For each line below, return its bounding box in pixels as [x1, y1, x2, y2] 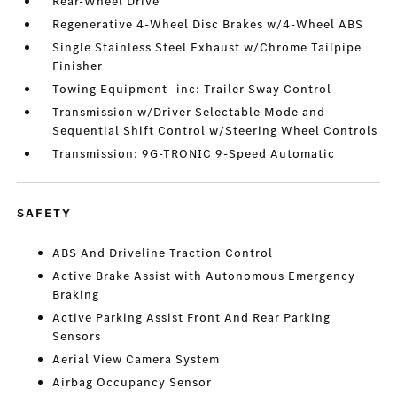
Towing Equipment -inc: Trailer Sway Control [52, 81, 332, 97]
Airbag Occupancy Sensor [52, 374, 213, 391]
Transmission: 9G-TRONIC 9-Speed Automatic [52, 145, 336, 162]
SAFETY [17, 205, 73, 222]
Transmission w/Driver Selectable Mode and [52, 104, 326, 121]
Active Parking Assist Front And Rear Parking [52, 309, 331, 326]
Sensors [52, 328, 102, 345]
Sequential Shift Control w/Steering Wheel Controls [52, 122, 378, 139]
